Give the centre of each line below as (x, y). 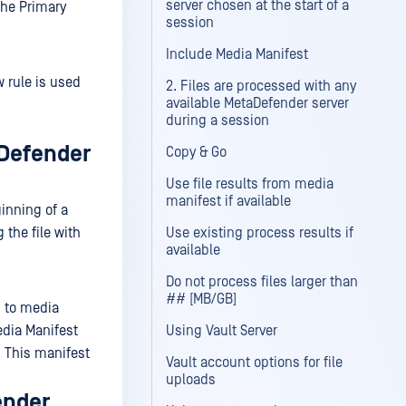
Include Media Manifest (237, 54)
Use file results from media (250, 184)
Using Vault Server (222, 331)
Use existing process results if (260, 233)
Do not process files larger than (262, 282)
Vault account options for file (254, 362)
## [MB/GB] (201, 299)
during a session (217, 121)
